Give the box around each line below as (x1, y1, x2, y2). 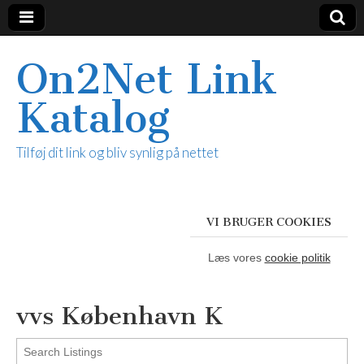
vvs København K (16, 301, 223, 331)
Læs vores (207, 251, 265, 264)
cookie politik (264, 251, 331, 264)
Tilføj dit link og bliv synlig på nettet (16, 144, 219, 161)
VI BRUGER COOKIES (206, 215, 331, 229)
